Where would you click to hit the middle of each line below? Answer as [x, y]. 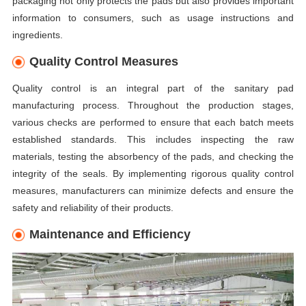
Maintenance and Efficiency [110, 234]
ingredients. [37, 35]
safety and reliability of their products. [93, 207]
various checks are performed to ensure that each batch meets [153, 122]
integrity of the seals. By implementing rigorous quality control [153, 173]
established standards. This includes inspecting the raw [153, 139]
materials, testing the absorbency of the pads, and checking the [153, 156]
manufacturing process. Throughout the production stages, [153, 105]
